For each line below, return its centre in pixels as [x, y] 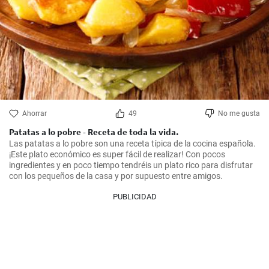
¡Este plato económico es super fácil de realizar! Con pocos [117, 154]
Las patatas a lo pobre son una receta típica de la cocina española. [132, 144]
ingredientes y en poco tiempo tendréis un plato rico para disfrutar [131, 165]
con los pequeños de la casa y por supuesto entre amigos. [116, 176]
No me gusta [239, 113]
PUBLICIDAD [134, 197]
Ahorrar [35, 113]
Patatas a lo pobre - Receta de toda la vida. [94, 132]
